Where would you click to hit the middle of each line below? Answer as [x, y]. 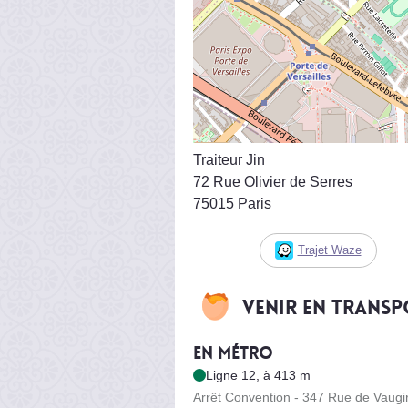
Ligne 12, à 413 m [258, 375]
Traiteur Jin [229, 159]
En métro [233, 353]
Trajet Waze [329, 250]
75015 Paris [232, 203]
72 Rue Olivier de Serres [273, 181]
